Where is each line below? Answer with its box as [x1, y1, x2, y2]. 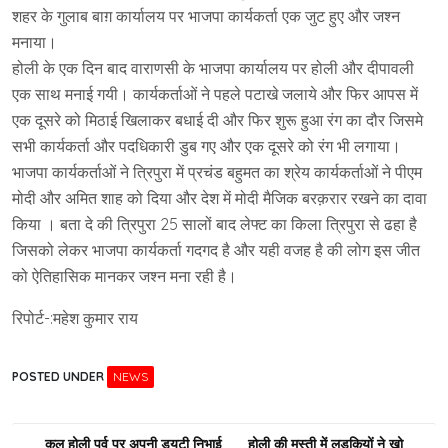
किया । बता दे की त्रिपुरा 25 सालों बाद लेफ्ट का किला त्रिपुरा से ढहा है [12, 214, 417, 234]
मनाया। [12, 32, 57, 52]
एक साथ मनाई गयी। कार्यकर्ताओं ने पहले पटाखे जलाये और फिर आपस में [12, 84, 418, 104]
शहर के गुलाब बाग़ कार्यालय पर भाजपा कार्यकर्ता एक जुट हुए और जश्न [12, 6, 400, 26]
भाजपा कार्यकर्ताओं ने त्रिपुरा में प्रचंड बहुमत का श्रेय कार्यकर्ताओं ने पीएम [12, 162, 422, 182]
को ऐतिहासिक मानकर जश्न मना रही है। [12, 266, 237, 286]
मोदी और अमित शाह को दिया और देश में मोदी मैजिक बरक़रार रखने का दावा [12, 188, 427, 208]
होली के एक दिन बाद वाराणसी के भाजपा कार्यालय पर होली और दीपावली [12, 58, 414, 78]
